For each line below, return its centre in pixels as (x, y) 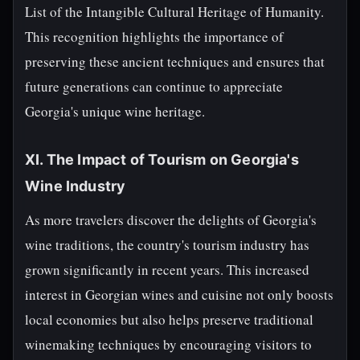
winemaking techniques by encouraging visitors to (168, 344)
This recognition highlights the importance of (154, 37)
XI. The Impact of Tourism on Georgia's (162, 160)
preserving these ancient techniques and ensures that (175, 61)
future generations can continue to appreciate (154, 86)
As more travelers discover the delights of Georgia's (171, 220)
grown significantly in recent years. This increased (167, 270)
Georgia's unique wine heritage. (115, 111)
